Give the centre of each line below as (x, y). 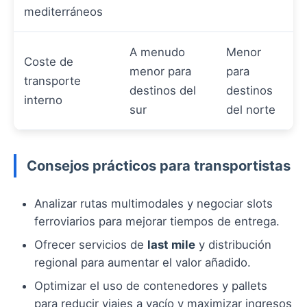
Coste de (49, 62)
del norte (251, 110)
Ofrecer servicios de (91, 245)
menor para (160, 72)
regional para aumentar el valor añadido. (143, 263)
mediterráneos (63, 12)
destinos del (163, 91)
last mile (171, 245)
